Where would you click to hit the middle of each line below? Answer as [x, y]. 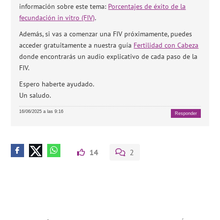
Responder [186, 113]
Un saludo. [35, 95]
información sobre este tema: [64, 6]
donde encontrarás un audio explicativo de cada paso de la [109, 56]
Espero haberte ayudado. [57, 84]
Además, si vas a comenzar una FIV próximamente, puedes [106, 34]
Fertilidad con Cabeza [166, 45]
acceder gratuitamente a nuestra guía [77, 45]
